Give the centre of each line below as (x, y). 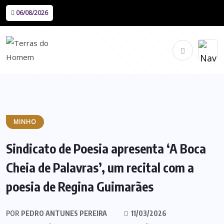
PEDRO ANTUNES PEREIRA (63, 213)
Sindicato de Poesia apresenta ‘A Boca (106, 148)
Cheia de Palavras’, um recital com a (100, 167)
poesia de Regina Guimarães (80, 186)
